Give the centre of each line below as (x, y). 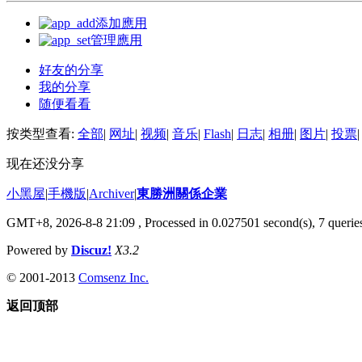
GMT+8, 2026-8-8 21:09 (71, 222)
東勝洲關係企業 (182, 193)
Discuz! (91, 250)
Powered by (39, 250)
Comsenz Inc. (114, 277)
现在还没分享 (45, 163)
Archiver (112, 193)
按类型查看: (42, 133)
